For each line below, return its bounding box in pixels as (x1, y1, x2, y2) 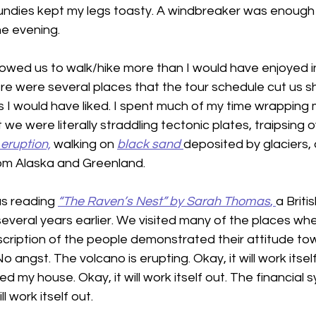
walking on (54, 138, 117, 152)
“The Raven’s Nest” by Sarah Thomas (58, 195, 270, 209)
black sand (117, 138, 181, 152)
